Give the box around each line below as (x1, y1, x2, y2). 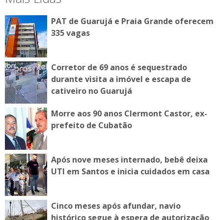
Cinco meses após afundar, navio (51, 200, 181, 212)
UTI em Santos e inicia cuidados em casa (51, 166, 210, 177)
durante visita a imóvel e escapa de (51, 74, 191, 85)
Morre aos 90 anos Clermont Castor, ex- (51, 108, 207, 119)
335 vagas (51, 27, 90, 39)
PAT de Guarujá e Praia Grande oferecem (51, 16, 214, 27)
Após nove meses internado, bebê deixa (51, 154, 208, 165)
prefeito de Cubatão (51, 120, 132, 131)
